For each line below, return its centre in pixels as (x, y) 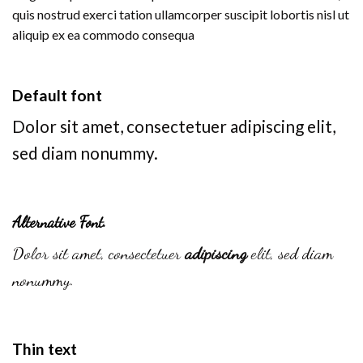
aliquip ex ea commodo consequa (103, 34)
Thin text (45, 348)
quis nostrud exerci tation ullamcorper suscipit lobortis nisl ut (181, 14)
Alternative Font (58, 222)
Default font (57, 95)
